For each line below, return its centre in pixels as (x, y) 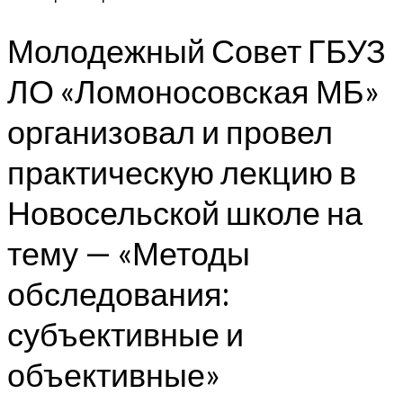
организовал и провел (170, 131)
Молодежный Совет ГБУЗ (197, 50)
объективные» (114, 374)
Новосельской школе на (185, 212)
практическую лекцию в (182, 171)
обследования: (118, 293)
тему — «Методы (129, 252)
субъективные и (125, 333)
